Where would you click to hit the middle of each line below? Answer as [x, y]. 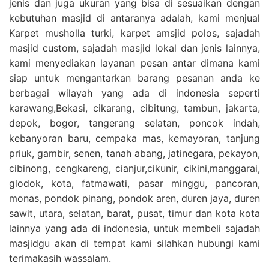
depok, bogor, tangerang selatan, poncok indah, [134, 123]
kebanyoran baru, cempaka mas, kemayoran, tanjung [134, 138]
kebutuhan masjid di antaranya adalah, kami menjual [134, 18]
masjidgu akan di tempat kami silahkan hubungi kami [134, 243]
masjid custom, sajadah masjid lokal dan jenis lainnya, [134, 48]
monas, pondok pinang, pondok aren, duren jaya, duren [134, 198]
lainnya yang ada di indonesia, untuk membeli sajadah [134, 228]
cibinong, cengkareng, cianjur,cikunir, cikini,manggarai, [134, 168]
